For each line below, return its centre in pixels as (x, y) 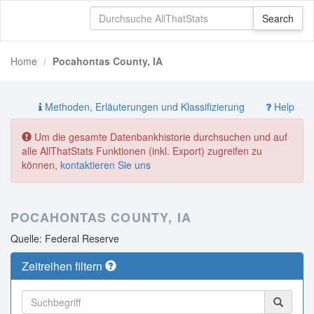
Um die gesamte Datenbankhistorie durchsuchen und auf (159, 137)
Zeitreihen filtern (63, 266)
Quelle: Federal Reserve (65, 238)
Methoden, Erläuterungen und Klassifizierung (143, 107)
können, (41, 165)
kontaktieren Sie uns (105, 165)
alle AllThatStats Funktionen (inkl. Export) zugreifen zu (142, 151)
